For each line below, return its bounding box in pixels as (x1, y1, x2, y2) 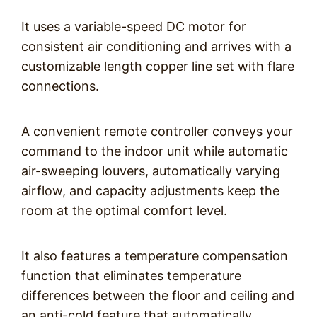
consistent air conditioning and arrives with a (21, 39, 292, 54)
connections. (21, 79, 99, 93)
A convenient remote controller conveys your (21, 124, 293, 139)
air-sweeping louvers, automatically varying (21, 163, 280, 178)
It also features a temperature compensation (21, 248, 288, 263)
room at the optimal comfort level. (21, 203, 227, 218)
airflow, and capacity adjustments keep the (21, 183, 279, 198)
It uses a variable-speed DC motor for (21, 19, 246, 34)
